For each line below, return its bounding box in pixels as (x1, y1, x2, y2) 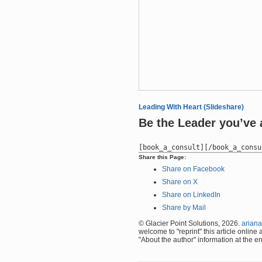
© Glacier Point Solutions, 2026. (139, 219, 242, 227)
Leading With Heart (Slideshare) (139, 103, 244, 111)
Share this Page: (139, 154, 186, 160)
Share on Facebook (162, 165, 225, 173)
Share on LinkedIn (162, 191, 220, 199)
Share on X (162, 178, 198, 186)
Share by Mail (162, 204, 206, 212)
